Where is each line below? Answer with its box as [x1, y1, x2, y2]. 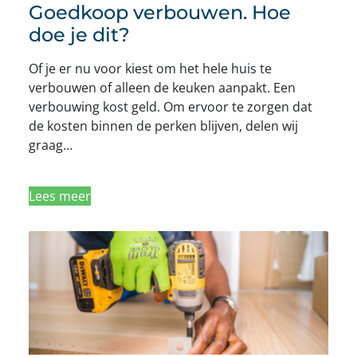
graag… [29, 136, 73, 155]
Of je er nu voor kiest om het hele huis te [29, 60, 272, 78]
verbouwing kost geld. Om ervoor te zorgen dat [29, 98, 312, 116]
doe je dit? [29, 23, 130, 47]
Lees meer [29, 187, 91, 206]
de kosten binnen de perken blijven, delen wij [29, 117, 298, 135]
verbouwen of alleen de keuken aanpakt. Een [29, 79, 296, 97]
